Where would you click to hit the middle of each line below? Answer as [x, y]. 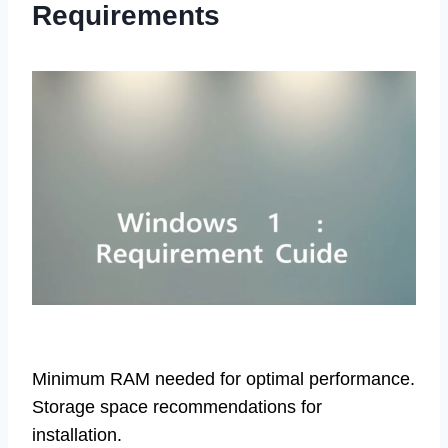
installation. [77, 435]
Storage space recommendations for [177, 407]
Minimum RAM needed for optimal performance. [223, 379]
